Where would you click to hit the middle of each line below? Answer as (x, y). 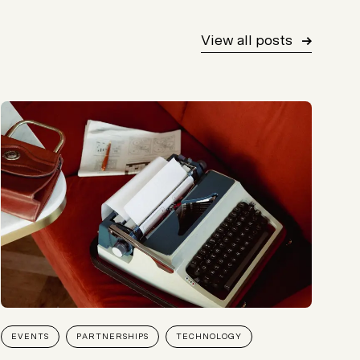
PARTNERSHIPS (113, 337)
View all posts (246, 41)
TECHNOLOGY (209, 337)
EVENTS (31, 337)
